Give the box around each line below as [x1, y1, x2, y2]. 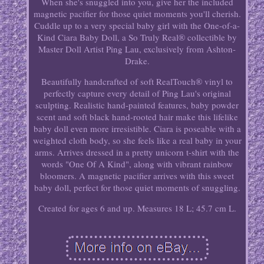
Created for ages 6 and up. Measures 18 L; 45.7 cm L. [38, 202, 236, 214]
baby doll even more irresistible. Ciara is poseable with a [33, 123, 241, 135]
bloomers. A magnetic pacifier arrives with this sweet [40, 170, 235, 182]
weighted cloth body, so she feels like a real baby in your [32, 134, 242, 147]
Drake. [124, 55, 150, 67]
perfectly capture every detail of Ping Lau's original [43, 87, 231, 100]
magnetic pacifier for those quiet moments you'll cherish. [33, 8, 241, 20]
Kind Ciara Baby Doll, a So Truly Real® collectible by [37, 31, 237, 44]
